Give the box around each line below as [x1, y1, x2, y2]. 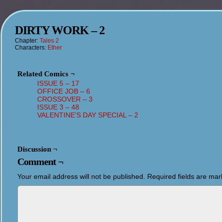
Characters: [15, 44, 48, 51]
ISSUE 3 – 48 [37, 103, 79, 111]
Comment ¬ [17, 156, 63, 167]
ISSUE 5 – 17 [37, 79, 79, 87]
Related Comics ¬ [17, 70, 75, 78]
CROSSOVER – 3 [37, 95, 93, 103]
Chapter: [15, 37, 40, 44]
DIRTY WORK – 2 [15, 24, 105, 37]
